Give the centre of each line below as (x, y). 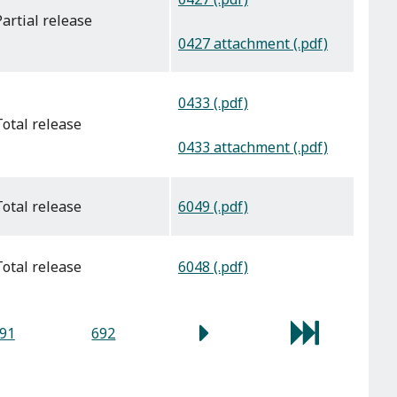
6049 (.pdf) (213, 207)
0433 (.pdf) (213, 103)
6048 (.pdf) (213, 267)
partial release (47, 21)
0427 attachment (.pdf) (253, 43)
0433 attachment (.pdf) (253, 147)
